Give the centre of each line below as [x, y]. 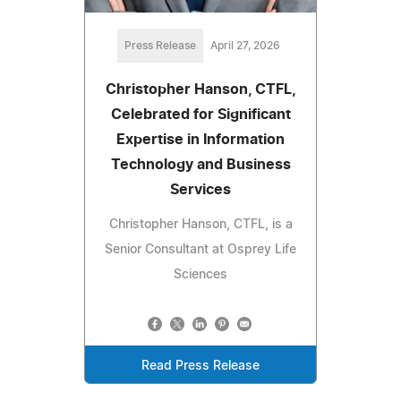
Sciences [200, 275]
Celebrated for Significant [200, 115]
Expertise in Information [200, 140]
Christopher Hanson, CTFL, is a [200, 225]
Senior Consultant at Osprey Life [200, 250]
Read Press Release [200, 367]
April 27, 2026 [245, 46]
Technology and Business [200, 165]
